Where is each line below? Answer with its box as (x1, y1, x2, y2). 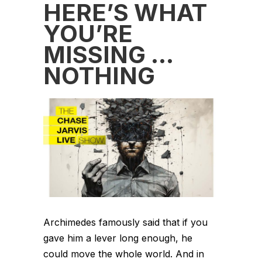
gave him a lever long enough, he (43, 232, 192, 244)
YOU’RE (43, 19, 133, 48)
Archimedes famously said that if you (43, 216, 208, 228)
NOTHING (43, 61, 155, 90)
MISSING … (43, 40, 173, 69)
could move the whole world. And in (43, 247, 204, 260)
